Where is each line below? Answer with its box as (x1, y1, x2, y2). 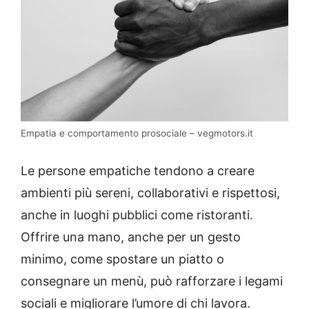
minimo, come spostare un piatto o (21, 251, 224, 266)
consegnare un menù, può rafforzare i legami (21, 273, 283, 288)
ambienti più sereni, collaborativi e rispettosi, (21, 185, 280, 200)
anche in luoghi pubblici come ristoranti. (21, 207, 253, 222)
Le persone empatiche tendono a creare (21, 163, 255, 178)
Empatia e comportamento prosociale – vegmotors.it (21, 127, 253, 139)
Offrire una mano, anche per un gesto (21, 229, 241, 244)
